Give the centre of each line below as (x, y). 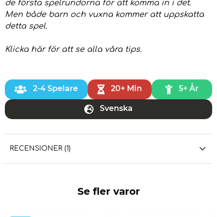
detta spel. (26, 26)
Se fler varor (108, 191)
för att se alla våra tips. (94, 49)
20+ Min (126, 88)
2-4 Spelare (55, 88)
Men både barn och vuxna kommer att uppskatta (104, 14)
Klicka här (25, 49)
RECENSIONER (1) (40, 148)
